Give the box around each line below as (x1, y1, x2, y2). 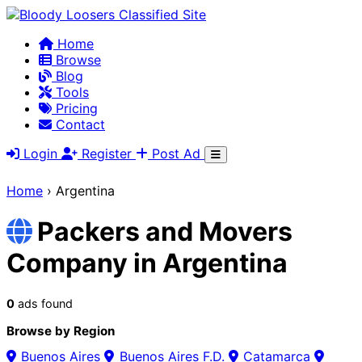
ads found (15, 296, 73, 310)
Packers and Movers (37, 216, 293, 248)
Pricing (52, 100, 98, 116)
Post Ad (148, 145, 204, 162)
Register (78, 145, 136, 162)
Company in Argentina (6, 247, 288, 280)
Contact (52, 116, 105, 133)
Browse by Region (6, 322, 115, 339)
